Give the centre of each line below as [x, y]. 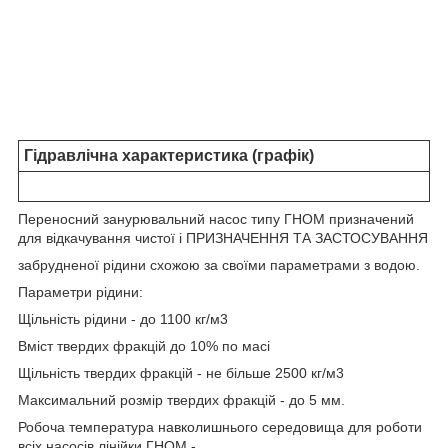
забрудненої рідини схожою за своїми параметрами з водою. [219, 265]
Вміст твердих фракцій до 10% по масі [144, 346]
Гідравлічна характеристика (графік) [169, 156]
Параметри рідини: [80, 292]
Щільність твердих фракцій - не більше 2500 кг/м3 [181, 373]
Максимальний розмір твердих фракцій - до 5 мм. [181, 400]
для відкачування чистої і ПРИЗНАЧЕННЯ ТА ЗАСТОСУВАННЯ [223, 238]
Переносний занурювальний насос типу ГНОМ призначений [216, 219]
